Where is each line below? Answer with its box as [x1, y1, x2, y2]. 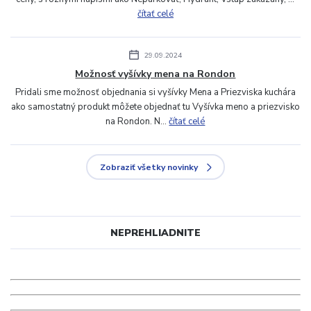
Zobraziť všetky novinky [99, 162, 198, 174]
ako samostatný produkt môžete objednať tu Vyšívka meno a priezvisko [10, 101, 300, 114]
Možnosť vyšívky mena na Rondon [75, 67, 236, 81]
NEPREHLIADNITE [110, 226, 201, 239]
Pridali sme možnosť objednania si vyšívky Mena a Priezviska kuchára [15, 86, 296, 99]
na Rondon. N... [106, 115, 169, 128]
